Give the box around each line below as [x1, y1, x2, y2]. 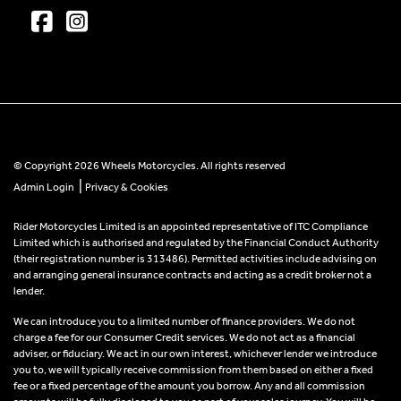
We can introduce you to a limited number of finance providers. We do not [13, 315, 355, 328]
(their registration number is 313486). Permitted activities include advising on [13, 252, 377, 266]
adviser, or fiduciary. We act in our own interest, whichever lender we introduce [13, 347, 377, 361]
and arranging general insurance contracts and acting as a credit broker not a [13, 269, 371, 282]
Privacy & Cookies [85, 181, 168, 194]
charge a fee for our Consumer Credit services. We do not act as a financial [13, 331, 355, 345]
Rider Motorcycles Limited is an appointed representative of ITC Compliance [13, 220, 368, 234]
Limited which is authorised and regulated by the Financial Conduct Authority [13, 236, 379, 250]
